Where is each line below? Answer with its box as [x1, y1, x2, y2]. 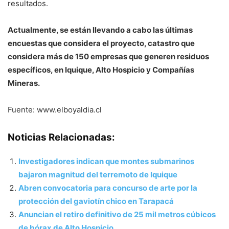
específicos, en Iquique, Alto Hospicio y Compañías [8, 65, 194, 75]
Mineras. [8, 78, 40, 88]
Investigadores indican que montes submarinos [18, 156, 194, 167]
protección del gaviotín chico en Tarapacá [18, 196, 174, 207]
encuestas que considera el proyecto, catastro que [8, 38, 195, 49]
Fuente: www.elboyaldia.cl [8, 105, 102, 115]
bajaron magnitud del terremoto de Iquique [18, 170, 177, 180]
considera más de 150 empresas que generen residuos [8, 52, 209, 62]
